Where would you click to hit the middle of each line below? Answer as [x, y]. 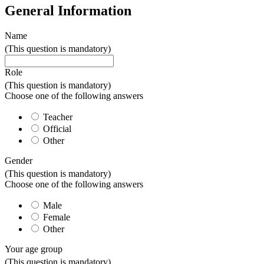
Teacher [58, 117]
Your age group [34, 249]
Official [57, 129]
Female [57, 217]
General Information [68, 11]
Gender [19, 161]
